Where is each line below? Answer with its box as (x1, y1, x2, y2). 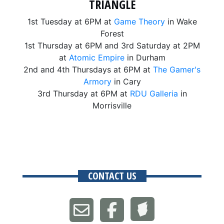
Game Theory (113, 16, 165, 26)
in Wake (164, 16, 197, 26)
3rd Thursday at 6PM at (37, 88, 130, 98)
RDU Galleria (129, 88, 178, 98)
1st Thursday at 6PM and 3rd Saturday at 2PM (24, 40, 200, 50)
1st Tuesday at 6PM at (27, 16, 114, 26)
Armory (83, 76, 111, 86)
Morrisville (92, 100, 131, 110)
